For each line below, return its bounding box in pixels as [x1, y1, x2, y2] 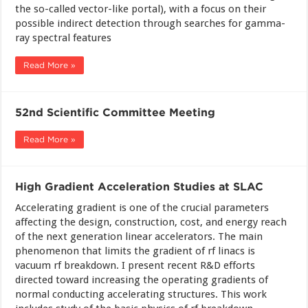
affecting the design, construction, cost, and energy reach [15, 216, 287, 228]
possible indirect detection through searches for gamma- [15, 17, 286, 30]
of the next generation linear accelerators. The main [15, 230, 263, 243]
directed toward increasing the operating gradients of [15, 274, 269, 286]
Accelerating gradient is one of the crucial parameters [15, 201, 269, 214]
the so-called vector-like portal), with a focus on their [15, 3, 267, 15]
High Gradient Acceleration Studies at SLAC [15, 180, 264, 193]
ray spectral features [15, 32, 112, 44]
